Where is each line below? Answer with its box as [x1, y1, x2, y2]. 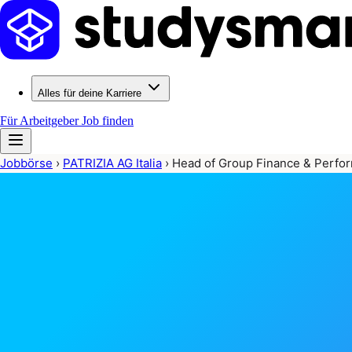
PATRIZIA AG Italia [63, 156, 162, 170]
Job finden [82, 114, 134, 127]
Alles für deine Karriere [38, 87, 141, 99]
